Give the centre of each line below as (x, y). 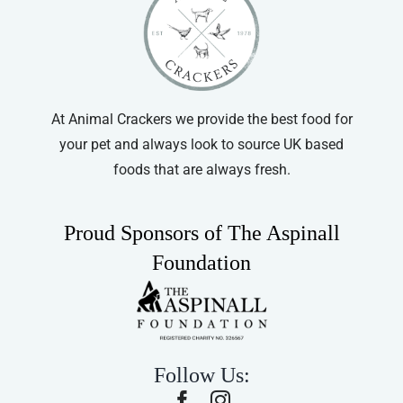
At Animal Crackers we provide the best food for (201, 120)
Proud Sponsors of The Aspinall (201, 233)
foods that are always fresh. (201, 170)
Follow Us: (201, 376)
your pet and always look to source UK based (201, 145)
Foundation (201, 263)
